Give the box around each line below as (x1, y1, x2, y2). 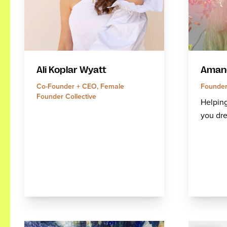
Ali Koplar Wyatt (36, 65, 106, 75)
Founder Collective (36, 91, 96, 102)
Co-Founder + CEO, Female (36, 81, 124, 92)
